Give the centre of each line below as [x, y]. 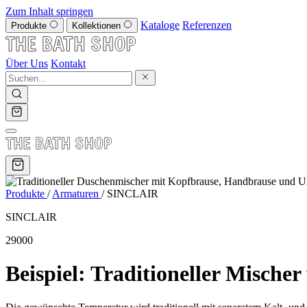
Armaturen [77, 194]
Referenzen [207, 25]
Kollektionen [98, 26]
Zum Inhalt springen [49, 11]
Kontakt [68, 63]
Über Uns [27, 63]
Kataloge [160, 25]
